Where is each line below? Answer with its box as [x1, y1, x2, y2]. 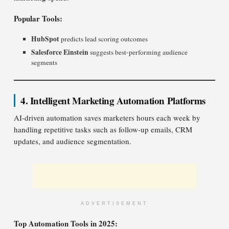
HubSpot [31, 34, 60, 44]
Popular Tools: [14, 13, 62, 24]
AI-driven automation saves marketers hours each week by [14, 112, 200, 123]
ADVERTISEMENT [81, 201, 148, 206]
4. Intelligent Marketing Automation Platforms [20, 94, 205, 107]
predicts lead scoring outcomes [59, 34, 148, 43]
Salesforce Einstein [31, 47, 89, 57]
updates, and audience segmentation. [14, 136, 131, 146]
